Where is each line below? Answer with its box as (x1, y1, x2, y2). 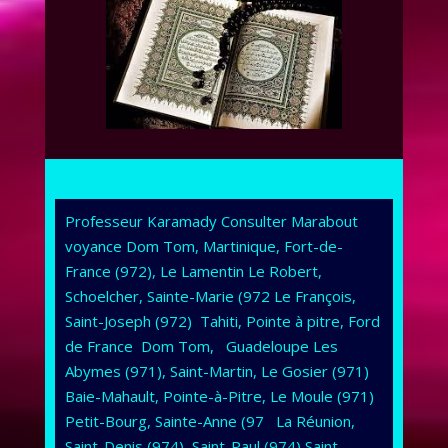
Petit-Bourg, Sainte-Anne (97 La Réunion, (64, 410, 355, 431)
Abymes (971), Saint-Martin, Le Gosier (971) (64, 360, 369, 381)
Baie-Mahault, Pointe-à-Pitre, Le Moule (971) (64, 385, 374, 406)
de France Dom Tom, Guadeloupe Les (64, 335, 338, 356)
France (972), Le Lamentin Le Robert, (64, 260, 322, 281)
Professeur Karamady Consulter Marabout (64, 210, 358, 231)
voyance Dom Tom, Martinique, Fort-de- (64, 235, 343, 256)
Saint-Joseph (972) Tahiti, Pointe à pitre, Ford (64, 310, 380, 331)
